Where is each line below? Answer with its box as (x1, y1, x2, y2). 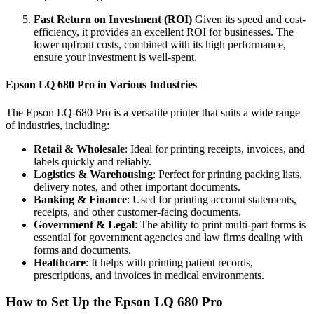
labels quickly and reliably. (34, 155, 151, 168)
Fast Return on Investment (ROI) (34, 13, 192, 26)
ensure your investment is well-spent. (34, 51, 197, 64)
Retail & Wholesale (34, 142, 125, 155)
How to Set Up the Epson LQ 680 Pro (6, 294, 223, 310)
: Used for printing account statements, (127, 193, 296, 205)
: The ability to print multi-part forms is (135, 218, 306, 231)
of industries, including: (6, 118, 109, 131)
